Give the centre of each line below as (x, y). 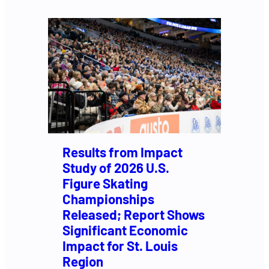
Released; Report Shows (134, 215)
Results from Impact (122, 152)
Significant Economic (125, 230)
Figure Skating (105, 183)
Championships (108, 199)
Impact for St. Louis (120, 246)
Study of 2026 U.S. (116, 168)
